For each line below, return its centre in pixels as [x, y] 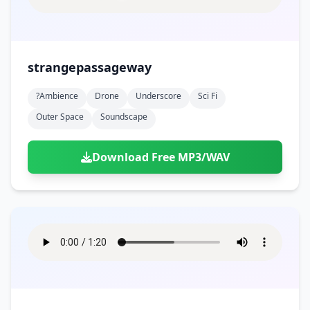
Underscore [158, 96]
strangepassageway [90, 67]
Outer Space [60, 117]
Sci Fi [208, 96]
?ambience [57, 96]
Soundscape [124, 117]
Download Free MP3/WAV [161, 157]
